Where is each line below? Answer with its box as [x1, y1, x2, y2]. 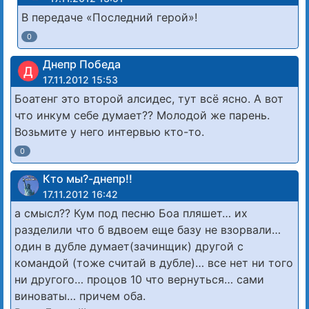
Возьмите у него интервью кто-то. [14, 124, 204, 139]
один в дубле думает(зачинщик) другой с [14, 239, 243, 253]
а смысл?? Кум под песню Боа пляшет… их [14, 206, 248, 220]
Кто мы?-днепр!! [43, 171, 132, 186]
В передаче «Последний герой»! [21, 10, 197, 24]
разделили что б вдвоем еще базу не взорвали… [14, 222, 281, 237]
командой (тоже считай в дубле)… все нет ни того [14, 255, 293, 270]
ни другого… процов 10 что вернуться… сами [14, 272, 264, 286]
